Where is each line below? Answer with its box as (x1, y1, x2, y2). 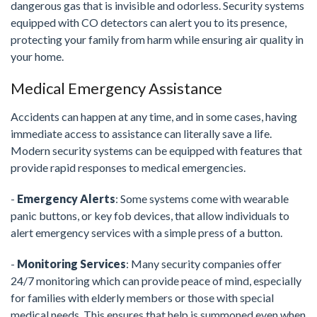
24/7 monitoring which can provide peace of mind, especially (11, 274, 301, 288)
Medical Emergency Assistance (11, 79, 222, 98)
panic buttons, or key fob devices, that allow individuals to (11, 209, 289, 223)
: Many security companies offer (126, 257, 282, 271)
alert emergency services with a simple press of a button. (11, 226, 282, 240)
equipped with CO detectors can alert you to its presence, (11, 16, 287, 30)
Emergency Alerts (17, 192, 115, 206)
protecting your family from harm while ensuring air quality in (11, 33, 304, 47)
